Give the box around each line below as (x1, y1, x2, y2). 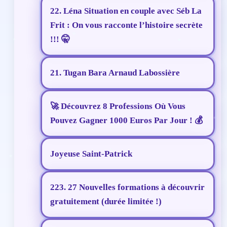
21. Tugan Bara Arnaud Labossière (50, 68, 180, 78)
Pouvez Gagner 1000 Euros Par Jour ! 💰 (50, 116, 203, 126)
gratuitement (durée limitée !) (50, 197, 162, 207)
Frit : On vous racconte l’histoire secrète (50, 20, 203, 30)
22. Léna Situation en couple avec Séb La (50, 6, 202, 16)
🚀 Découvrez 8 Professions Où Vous (50, 101, 185, 111)
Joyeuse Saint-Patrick (50, 149, 132, 159)
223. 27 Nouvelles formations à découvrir (50, 182, 205, 193)
